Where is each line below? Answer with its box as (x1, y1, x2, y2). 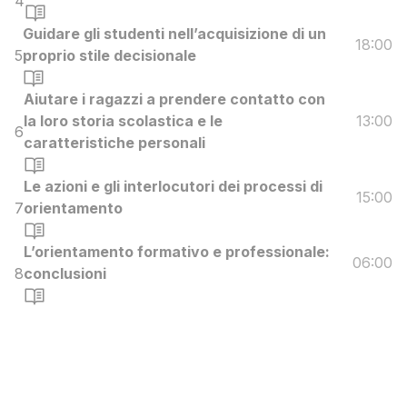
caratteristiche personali (24, 133, 205, 152)
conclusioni (24, 263, 106, 283)
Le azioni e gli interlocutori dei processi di (24, 176, 323, 195)
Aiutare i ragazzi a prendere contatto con (24, 89, 325, 108)
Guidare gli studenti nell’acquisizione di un (23, 24, 326, 43)
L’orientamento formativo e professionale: (24, 242, 330, 261)
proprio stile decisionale (23, 45, 196, 65)
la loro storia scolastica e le (24, 111, 223, 130)
